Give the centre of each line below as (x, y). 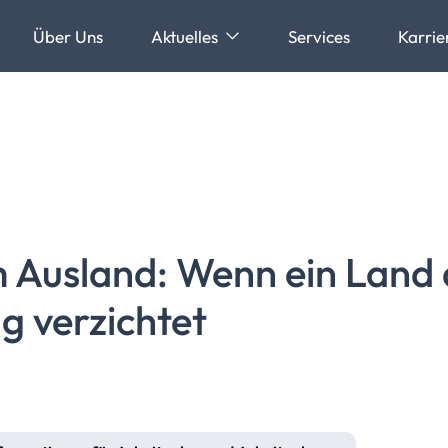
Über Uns (67, 36)
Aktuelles (186, 36)
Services (318, 36)
